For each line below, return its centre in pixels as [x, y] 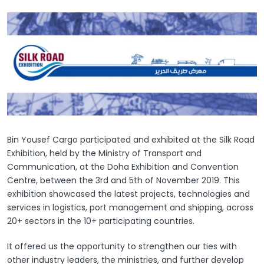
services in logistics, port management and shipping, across [130, 208]
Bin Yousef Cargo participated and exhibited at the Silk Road [131, 140]
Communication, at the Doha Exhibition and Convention [123, 167]
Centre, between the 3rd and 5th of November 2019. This [123, 181]
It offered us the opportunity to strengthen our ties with [122, 247]
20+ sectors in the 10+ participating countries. [101, 221]
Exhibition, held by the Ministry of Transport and [104, 154]
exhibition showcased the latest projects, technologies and [128, 194]
